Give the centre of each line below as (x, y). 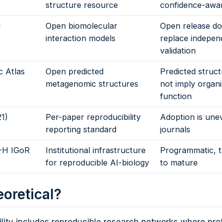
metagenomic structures (92, 84)
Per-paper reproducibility (93, 117)
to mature (179, 163)
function (176, 96)
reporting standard (81, 130)
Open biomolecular (81, 26)
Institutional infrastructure (95, 150)
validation (178, 51)
